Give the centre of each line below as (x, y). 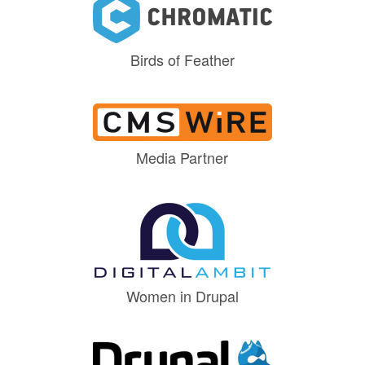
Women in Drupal (182, 295)
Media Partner (182, 157)
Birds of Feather (182, 59)
